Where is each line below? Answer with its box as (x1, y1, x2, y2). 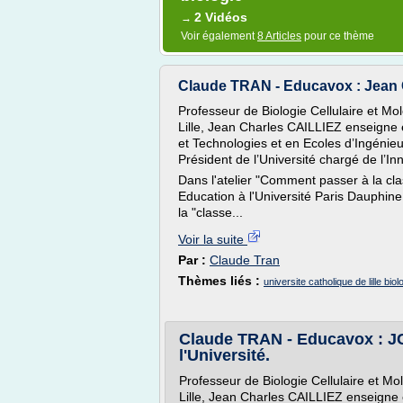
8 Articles (257, 30, 301, 42)
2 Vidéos (194, 10, 247, 24)
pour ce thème (301, 30, 374, 42)
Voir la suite (178, 232, 247, 246)
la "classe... (178, 205, 243, 219)
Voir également (181, 30, 257, 42)
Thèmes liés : (178, 273, 264, 288)
